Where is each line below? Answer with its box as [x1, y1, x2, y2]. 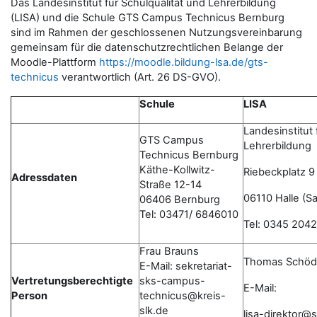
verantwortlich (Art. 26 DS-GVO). [59, 71, 221, 83]
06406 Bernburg [139, 193, 220, 206]
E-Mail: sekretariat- [139, 260, 232, 272]
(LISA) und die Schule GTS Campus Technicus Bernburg [11, 11, 284, 24]
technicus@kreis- [139, 289, 226, 302]
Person [11, 289, 47, 302]
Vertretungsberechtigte [11, 275, 133, 287]
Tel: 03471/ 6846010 [139, 208, 238, 221]
